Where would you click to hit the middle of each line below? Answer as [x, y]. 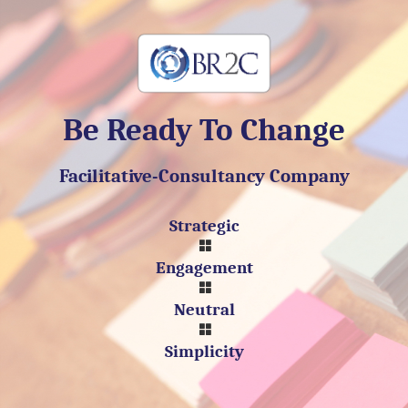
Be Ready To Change [204, 130]
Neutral [204, 309]
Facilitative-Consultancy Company [204, 175]
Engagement [204, 267]
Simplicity [204, 351]
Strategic [204, 225]
